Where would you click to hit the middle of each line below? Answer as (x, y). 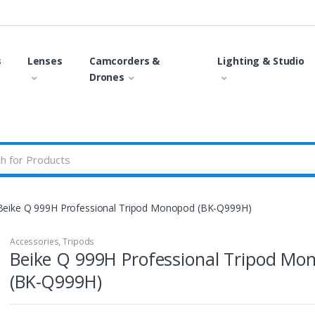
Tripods (79, 241)
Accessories (34, 241)
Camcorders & (124, 60)
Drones (107, 77)
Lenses (45, 60)
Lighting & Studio (261, 60)
